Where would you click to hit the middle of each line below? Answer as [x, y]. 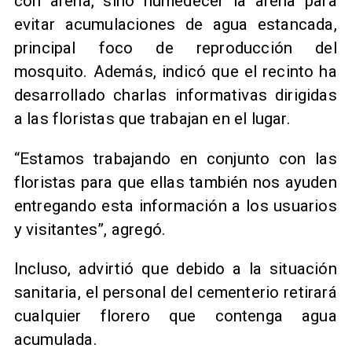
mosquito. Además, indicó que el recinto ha [175, 72]
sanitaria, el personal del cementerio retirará [175, 293]
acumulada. [55, 340]
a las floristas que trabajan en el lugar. [152, 119]
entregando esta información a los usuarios [175, 205]
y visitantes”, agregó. [90, 229]
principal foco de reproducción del [175, 48]
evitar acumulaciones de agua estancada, [175, 25]
